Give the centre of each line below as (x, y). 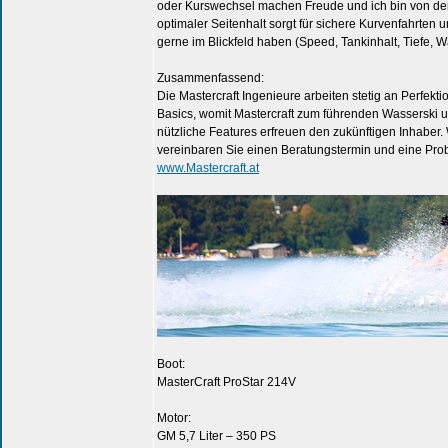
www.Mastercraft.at (208, 168)
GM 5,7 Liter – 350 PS (216, 436)
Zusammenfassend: (210, 78)
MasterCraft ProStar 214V (226, 382)
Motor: (174, 418)
